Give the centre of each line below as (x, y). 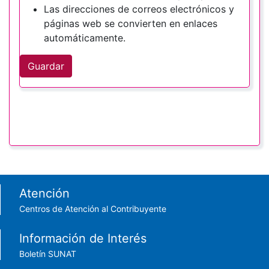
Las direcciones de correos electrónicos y (139, 9)
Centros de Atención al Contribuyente (93, 209)
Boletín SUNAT (48, 254)
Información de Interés (83, 239)
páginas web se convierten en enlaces (131, 24)
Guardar (46, 66)
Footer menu (54, 193)
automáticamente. (85, 38)
